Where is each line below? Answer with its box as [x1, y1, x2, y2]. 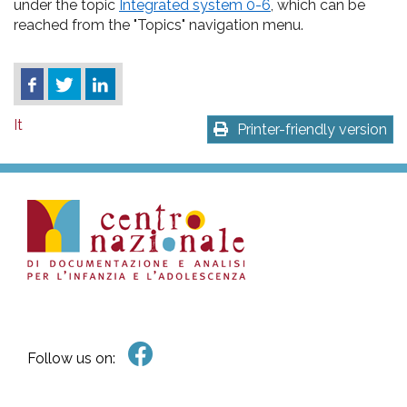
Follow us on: [27, 350, 115, 368]
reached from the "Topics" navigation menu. [14, 15, 303, 34]
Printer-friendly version [237, 121, 387, 139]
